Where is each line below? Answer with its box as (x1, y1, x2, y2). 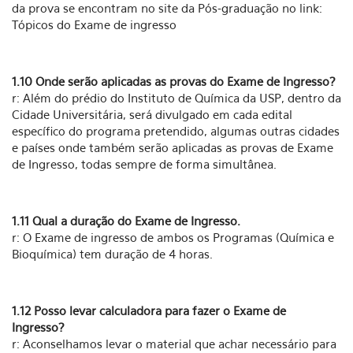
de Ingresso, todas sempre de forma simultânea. (12, 157, 277, 171)
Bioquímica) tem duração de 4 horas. (12, 247, 213, 261)
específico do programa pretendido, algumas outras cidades (12, 124, 340, 138)
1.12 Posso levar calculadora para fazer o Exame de (12, 303, 286, 318)
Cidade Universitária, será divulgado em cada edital (12, 107, 292, 121)
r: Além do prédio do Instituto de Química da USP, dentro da (12, 91, 341, 105)
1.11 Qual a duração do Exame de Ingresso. (12, 214, 240, 228)
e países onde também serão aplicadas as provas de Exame (12, 140, 333, 154)
